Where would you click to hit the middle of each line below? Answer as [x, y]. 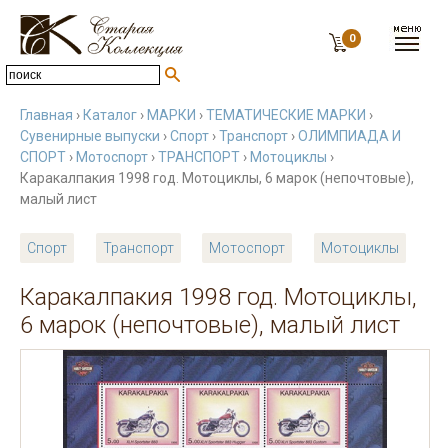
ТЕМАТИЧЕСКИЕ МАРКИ [286, 115]
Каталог [110, 115]
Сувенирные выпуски [90, 136]
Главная [46, 115]
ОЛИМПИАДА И [349, 136]
